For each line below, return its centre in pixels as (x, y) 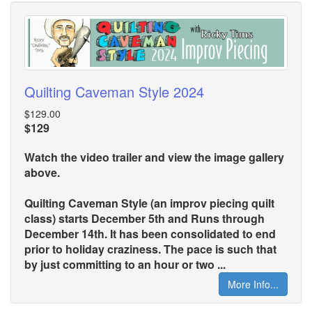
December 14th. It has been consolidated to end (150, 233)
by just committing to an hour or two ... (125, 264)
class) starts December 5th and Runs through (145, 218)
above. (42, 172)
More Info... (253, 284)
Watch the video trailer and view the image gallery (154, 157)
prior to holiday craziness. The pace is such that (150, 249)
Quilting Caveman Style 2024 (114, 91)
